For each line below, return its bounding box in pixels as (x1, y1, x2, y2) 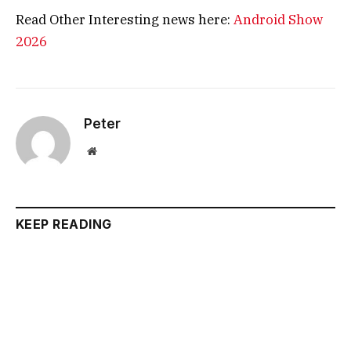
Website (96, 144, 131, 156)
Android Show (230, 10, 323, 28)
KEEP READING (16, 215, 112, 232)
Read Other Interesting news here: (16, 10, 230, 28)
